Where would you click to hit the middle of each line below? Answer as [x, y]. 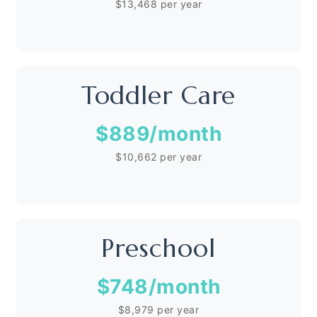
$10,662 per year [158, 157]
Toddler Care [158, 96]
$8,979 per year [158, 310]
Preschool [158, 248]
